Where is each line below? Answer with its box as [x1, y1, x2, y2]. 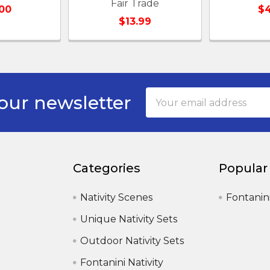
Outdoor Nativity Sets [80, 235, 184, 246]
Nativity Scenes [80, 192, 153, 203]
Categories [73, 161, 141, 175]
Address [146, 103, 185, 115]
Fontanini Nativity [80, 257, 164, 268]
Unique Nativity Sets [80, 213, 178, 225]
